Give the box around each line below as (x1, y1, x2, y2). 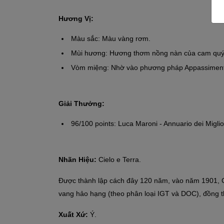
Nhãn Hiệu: (58, 155, 98, 163)
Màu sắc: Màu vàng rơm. (70, 34, 150, 42)
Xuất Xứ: (58, 210, 88, 218)
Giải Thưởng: (58, 99, 104, 107)
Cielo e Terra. (98, 155, 141, 163)
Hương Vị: (58, 14, 93, 22)
